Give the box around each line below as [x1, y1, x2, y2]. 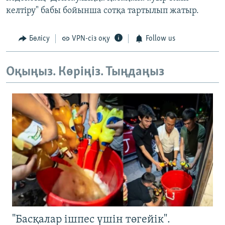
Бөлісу [29, 35, 50, 43]
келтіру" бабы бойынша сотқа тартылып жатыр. [6, 6, 199, 16]
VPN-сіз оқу [72, 35, 110, 43]
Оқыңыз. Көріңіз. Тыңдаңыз [6, 65, 164, 79]
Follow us [145, 35, 175, 43]
